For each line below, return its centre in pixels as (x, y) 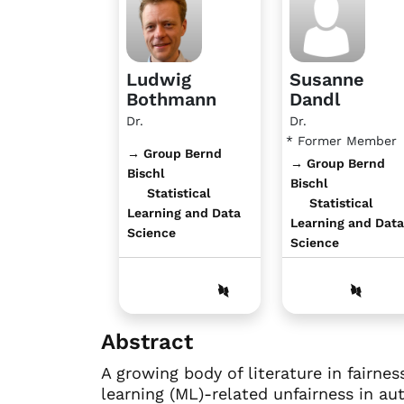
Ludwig (159, 79)
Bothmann (171, 99)
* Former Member (341, 140)
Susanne (326, 79)
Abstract (147, 341)
